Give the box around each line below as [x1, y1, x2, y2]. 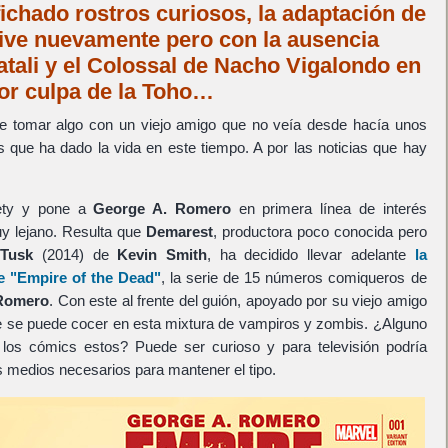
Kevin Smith [117, 246, 208, 264]
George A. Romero [93, 200, 231, 218]
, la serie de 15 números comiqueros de [161, 269, 427, 287]
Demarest [145, 223, 213, 241]
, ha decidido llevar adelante [207, 246, 415, 264]
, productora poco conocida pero [212, 223, 427, 241]
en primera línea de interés [230, 200, 427, 218]
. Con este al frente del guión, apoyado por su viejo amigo [49, 292, 427, 310]
